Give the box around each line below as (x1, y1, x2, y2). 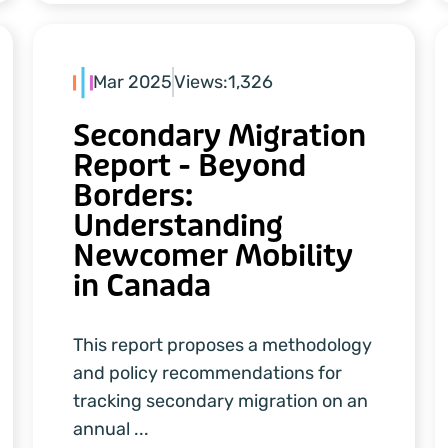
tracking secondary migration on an (73, 390, 369, 412)
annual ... (73, 418, 150, 440)
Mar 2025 (93, 71, 173, 94)
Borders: (73, 177, 194, 215)
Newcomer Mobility (73, 237, 354, 275)
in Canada (73, 267, 212, 305)
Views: (174, 71, 229, 94)
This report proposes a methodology (73, 334, 373, 356)
